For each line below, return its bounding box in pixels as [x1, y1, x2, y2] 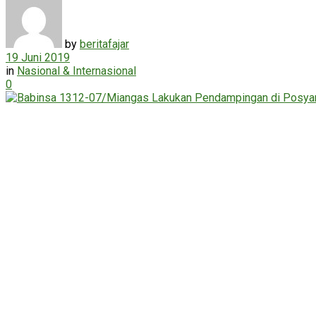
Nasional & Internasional [17, 63, 136, 78]
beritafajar [80, 37, 129, 51]
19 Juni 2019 [6, 50, 70, 64]
